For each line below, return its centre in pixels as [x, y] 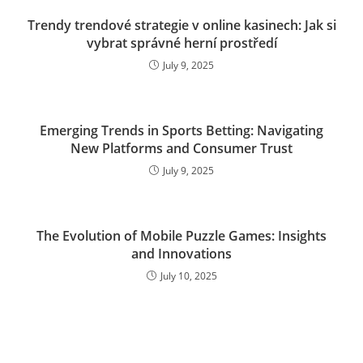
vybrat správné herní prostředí [181, 43]
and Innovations [181, 254]
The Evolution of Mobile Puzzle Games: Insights [181, 236]
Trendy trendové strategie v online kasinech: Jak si [181, 26]
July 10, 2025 [188, 276]
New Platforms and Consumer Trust [181, 149]
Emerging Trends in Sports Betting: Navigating [181, 131]
